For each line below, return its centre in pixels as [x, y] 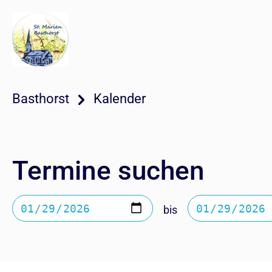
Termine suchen [108, 171]
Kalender [120, 99]
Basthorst [41, 99]
